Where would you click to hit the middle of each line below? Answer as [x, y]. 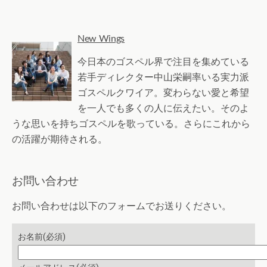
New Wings [101, 38]
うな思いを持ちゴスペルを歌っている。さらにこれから [131, 123]
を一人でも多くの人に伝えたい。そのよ [163, 108]
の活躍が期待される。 [60, 139]
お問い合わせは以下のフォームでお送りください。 [122, 206]
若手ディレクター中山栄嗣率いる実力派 [163, 77]
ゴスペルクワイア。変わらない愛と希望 [163, 92]
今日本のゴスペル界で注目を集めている [163, 61]
